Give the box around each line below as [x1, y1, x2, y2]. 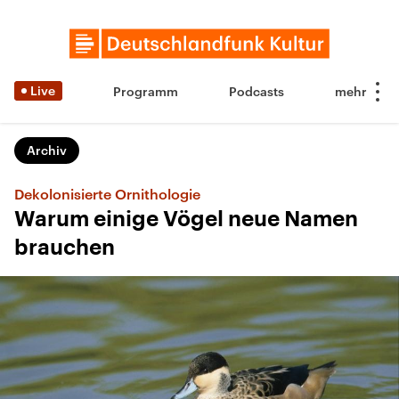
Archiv [27, 142, 67, 158]
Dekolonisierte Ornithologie [14, 185, 200, 202]
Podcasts [229, 84, 284, 99]
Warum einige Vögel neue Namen [14, 208, 358, 230]
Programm [113, 84, 178, 99]
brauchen [14, 237, 115, 258]
